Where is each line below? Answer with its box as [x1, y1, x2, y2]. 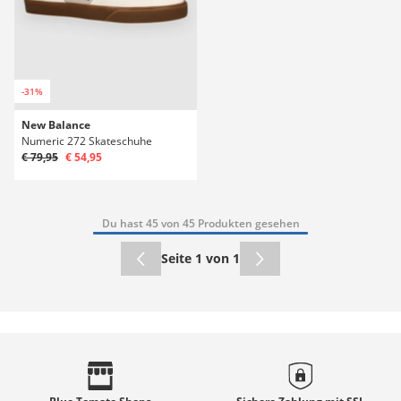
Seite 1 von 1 [161, 249, 240, 267]
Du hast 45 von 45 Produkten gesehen [101, 215, 300, 231]
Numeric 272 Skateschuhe [21, 132, 152, 149]
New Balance [21, 116, 90, 132]
